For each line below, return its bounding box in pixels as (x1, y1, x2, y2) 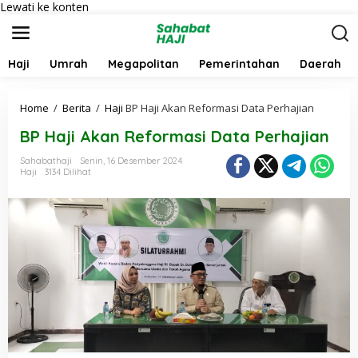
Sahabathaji (20, 155, 72, 166)
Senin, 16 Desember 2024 (80, 155, 182, 166)
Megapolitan (108, 57, 179, 71)
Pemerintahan (199, 57, 280, 71)
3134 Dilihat (45, 166, 91, 177)
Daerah (300, 57, 341, 71)
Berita (62, 101, 91, 115)
